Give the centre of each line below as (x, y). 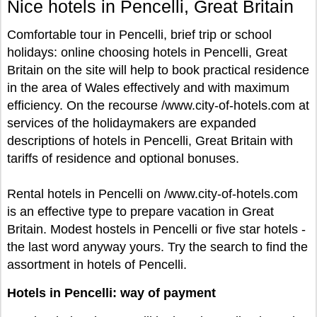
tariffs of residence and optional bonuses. (123, 158)
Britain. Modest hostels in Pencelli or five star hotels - (156, 229)
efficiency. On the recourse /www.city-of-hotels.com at (158, 105)
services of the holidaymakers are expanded (132, 123)
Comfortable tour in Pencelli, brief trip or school (139, 35)
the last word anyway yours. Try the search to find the (157, 247)
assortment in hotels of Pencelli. (97, 265)
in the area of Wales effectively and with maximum (148, 88)
